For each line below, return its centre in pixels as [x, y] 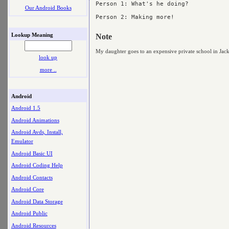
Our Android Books [48, 8]
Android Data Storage [37, 201]
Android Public [29, 213]
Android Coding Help [37, 165]
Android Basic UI [32, 153]
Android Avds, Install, [37, 132]
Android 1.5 [26, 108]
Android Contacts [32, 177]
